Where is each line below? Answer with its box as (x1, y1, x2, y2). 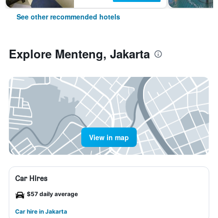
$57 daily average (27, 190, 78, 198)
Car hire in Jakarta (15, 208, 67, 215)
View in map (89, 132, 129, 142)
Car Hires (15, 174, 47, 183)
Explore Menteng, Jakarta (9, 45, 150, 62)
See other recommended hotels (17, 12, 120, 21)
